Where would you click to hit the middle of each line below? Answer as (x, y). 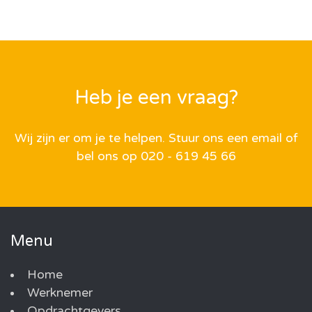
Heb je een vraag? (156, 97)
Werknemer (60, 292)
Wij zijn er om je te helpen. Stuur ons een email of (156, 138)
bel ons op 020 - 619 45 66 (156, 156)
